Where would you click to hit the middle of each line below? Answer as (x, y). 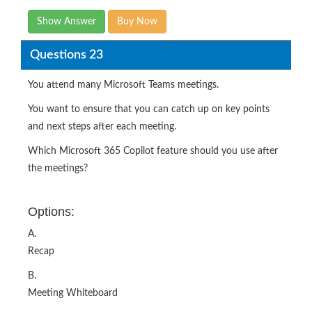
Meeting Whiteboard (73, 294)
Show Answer (67, 22)
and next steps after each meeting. (102, 127)
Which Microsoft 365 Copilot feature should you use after (153, 151)
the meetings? (58, 169)
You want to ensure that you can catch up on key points (149, 110)
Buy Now (137, 22)
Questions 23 (66, 55)
